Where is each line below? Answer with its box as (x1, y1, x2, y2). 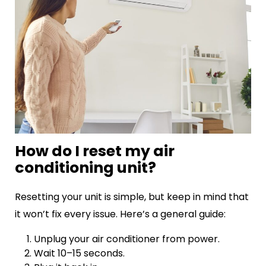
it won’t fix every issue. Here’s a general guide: (15, 207, 226, 221)
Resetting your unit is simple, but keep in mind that (15, 189, 249, 204)
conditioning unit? (15, 157, 156, 178)
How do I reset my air (15, 140, 175, 161)
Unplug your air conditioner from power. (34, 232, 220, 246)
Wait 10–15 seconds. (34, 246, 125, 260)
